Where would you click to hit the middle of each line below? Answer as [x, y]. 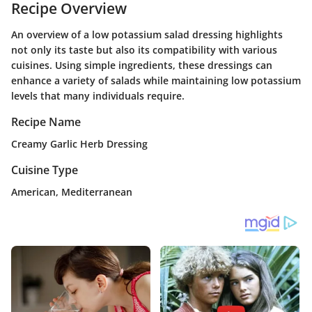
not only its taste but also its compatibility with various [144, 50]
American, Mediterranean [72, 192]
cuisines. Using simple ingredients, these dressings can [142, 65]
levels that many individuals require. [98, 96]
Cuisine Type [45, 170]
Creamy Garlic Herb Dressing [79, 144]
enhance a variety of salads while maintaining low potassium [156, 80]
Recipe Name [46, 122]
